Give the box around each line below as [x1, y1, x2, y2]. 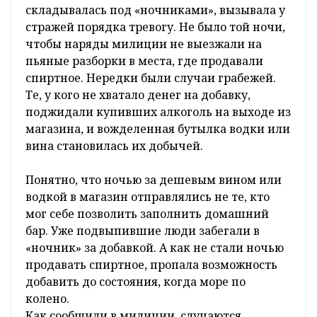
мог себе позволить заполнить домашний [25, 205, 269, 221]
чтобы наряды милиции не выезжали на [25, 35, 262, 52]
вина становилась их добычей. [25, 137, 203, 154]
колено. [25, 290, 69, 306]
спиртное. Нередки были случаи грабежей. [25, 69, 276, 86]
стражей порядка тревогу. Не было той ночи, [25, 18, 285, 35]
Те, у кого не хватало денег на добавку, [25, 86, 250, 103]
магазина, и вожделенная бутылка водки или [25, 120, 290, 137]
